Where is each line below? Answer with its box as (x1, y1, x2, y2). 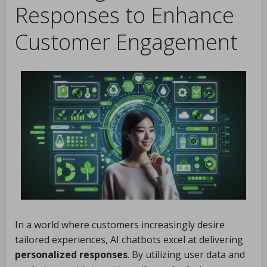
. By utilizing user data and (128, 248, 245, 261)
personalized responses (15, 248, 128, 261)
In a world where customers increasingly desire (15, 218, 225, 231)
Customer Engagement (15, 27, 238, 57)
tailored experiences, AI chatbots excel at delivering (15, 233, 243, 246)
